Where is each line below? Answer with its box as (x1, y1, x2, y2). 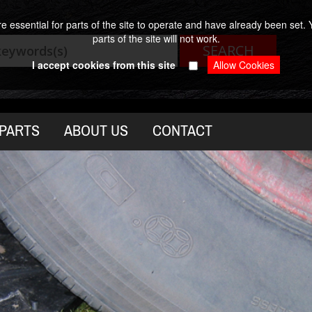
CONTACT (153, 122, 212, 139)
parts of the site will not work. (92, 31, 220, 45)
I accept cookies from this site (32, 58, 175, 72)
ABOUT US (64, 122, 128, 139)
